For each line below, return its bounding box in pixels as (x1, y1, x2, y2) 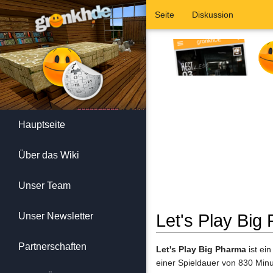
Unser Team (18, 180, 71, 191)
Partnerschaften (18, 241, 87, 252)
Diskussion (192, 10, 234, 19)
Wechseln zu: (156, 232, 210, 243)
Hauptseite (18, 119, 65, 130)
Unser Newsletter (18, 211, 93, 221)
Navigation (210, 232, 251, 243)
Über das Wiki (18, 150, 79, 160)
